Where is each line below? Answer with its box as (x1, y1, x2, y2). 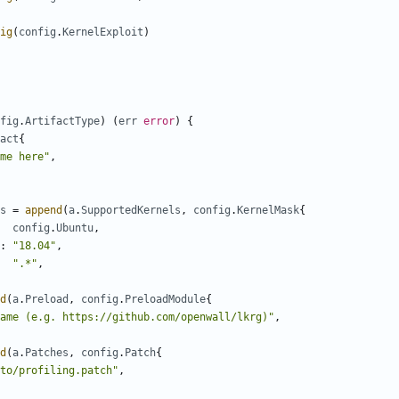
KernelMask (237, 204, 299, 217)
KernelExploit (62, 26, 143, 39)
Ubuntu (56, 222, 94, 235)
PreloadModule (125, 293, 206, 306)
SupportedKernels (81, 204, 181, 217)
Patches (25, 346, 69, 360)
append (25, 204, 62, 217)
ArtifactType (25, 115, 100, 128)
